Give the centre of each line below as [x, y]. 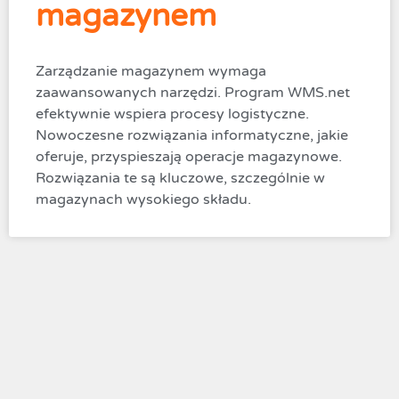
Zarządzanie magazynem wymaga [151, 72]
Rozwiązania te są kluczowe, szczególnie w [180, 179]
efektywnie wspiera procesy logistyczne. [172, 114]
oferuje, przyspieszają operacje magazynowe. [189, 157]
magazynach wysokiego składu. [143, 200]
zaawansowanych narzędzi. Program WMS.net [193, 93]
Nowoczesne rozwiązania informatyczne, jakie [192, 136]
